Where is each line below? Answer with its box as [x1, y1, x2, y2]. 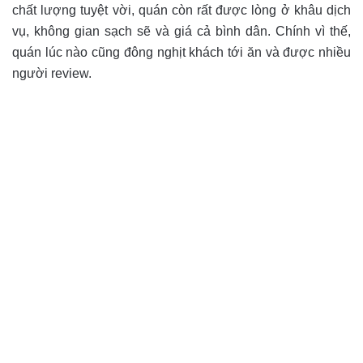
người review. [12, 66, 92, 81]
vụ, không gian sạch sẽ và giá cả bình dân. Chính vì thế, [12, 24, 351, 39]
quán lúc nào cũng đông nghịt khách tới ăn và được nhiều [12, 45, 351, 60]
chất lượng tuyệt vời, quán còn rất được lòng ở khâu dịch [12, 3, 351, 18]
